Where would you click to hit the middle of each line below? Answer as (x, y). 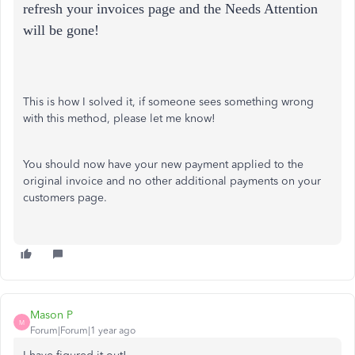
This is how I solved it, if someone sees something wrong (168, 102)
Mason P (52, 315)
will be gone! (61, 30)
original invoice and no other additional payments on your (172, 181)
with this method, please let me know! (121, 118)
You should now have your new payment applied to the (163, 164)
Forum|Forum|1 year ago (83, 330)
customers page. (65, 198)
